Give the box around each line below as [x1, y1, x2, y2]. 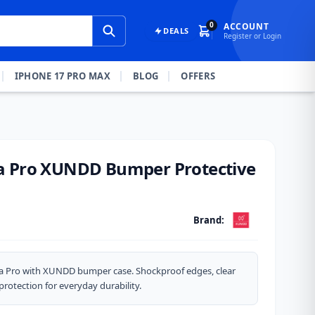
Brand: [193, 213, 224, 226]
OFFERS [181, 70, 216, 82]
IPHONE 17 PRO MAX [14, 70, 111, 82]
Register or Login [224, 30, 281, 41]
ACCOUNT [224, 20, 269, 32]
